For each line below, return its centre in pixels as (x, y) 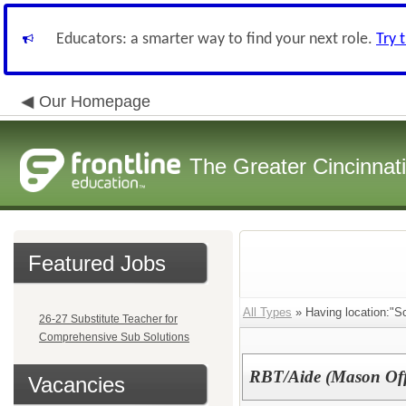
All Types (267, 312)
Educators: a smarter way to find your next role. (216, 39)
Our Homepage (95, 101)
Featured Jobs (97, 263)
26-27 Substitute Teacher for (108, 319)
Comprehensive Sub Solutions (114, 337)
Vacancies (77, 385)
